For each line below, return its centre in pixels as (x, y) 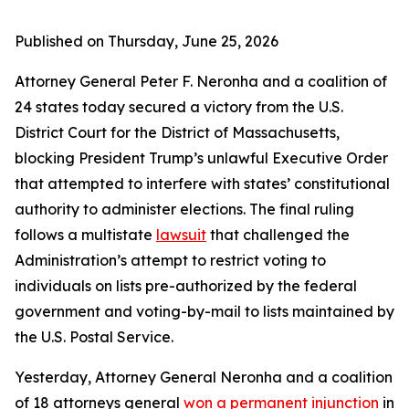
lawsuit (181, 235)
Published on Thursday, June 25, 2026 (147, 41)
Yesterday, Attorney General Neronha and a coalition (204, 377)
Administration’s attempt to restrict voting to (170, 260)
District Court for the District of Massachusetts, (177, 132)
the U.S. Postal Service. (94, 337)
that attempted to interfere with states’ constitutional (202, 184)
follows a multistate (85, 235)
